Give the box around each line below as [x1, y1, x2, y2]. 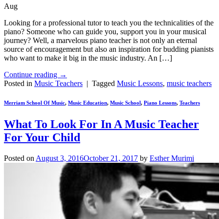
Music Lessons [117, 79, 163, 88]
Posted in [4, 79, 34, 88]
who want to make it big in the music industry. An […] [4, 53, 172, 62]
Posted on [4, 154, 36, 163]
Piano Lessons [144, 100, 176, 106]
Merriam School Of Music [4, 100, 65, 106]
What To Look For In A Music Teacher [4, 118, 199, 131]
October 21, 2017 [84, 154, 138, 163]
